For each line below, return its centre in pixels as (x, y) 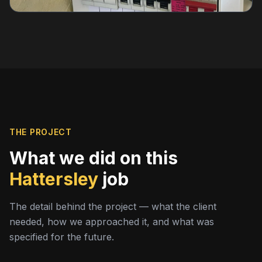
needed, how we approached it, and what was (112, 221)
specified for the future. (62, 237)
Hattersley (54, 179)
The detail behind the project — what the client (113, 206)
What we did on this (94, 158)
